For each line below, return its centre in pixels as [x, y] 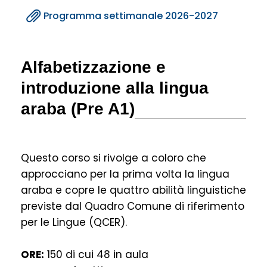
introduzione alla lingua [115, 88]
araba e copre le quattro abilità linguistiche [133, 190]
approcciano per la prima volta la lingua [125, 174]
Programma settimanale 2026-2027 [131, 16]
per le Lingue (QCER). [74, 223]
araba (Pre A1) [78, 109]
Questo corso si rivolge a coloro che [114, 158]
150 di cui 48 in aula [96, 255]
